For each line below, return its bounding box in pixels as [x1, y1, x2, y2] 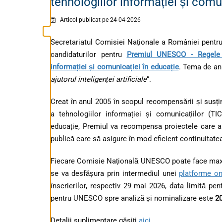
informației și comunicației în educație [51, 62, 179, 71]
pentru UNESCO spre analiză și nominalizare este [51, 193, 215, 203]
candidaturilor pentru [51, 50, 127, 59]
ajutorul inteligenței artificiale [51, 74, 147, 84]
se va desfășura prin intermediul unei [51, 168, 179, 178]
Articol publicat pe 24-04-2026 [58, 16, 141, 23]
